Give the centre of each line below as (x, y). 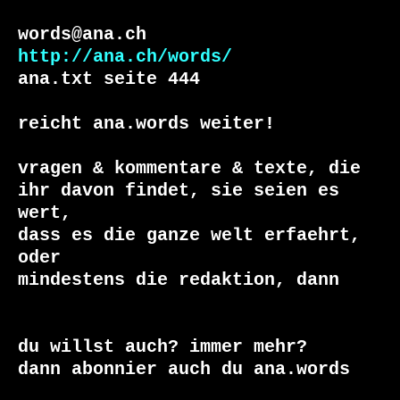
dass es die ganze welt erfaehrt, (189, 236)
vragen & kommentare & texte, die (189, 169)
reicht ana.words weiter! (146, 124)
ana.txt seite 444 (109, 79)
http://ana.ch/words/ (125, 57)
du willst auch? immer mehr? (162, 347)
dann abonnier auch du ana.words (184, 370)
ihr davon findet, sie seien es (179, 191)
